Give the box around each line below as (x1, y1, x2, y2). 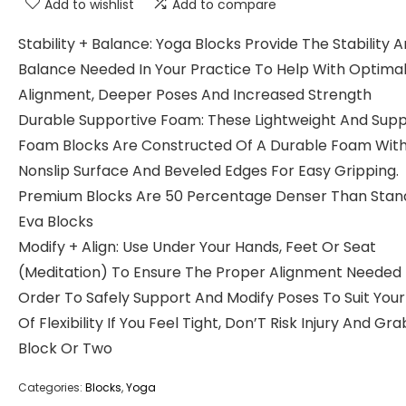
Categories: (18, 380, 85, 395)
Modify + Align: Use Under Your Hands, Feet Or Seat (18, 237, 376, 257)
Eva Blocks (18, 211, 93, 232)
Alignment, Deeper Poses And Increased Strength (18, 84, 372, 105)
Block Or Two (18, 338, 112, 359)
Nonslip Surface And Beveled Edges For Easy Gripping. (18, 160, 399, 181)
